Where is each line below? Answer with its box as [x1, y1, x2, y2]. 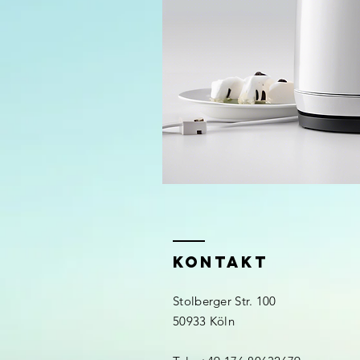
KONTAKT [173, 252, 268, 272]
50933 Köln [173, 313, 235, 329]
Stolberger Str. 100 [173, 293, 276, 309]
